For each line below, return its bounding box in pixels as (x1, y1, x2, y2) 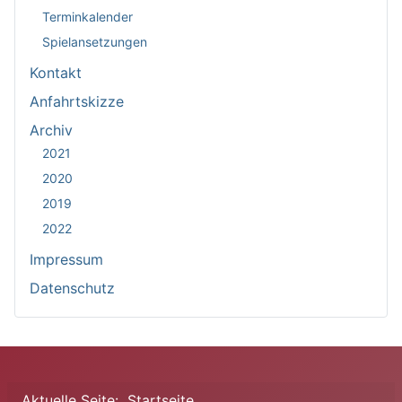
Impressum (30, 249, 103, 268)
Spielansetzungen (42, 34, 147, 49)
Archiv (30, 120, 73, 139)
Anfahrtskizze (30, 92, 124, 110)
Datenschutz (30, 278, 115, 297)
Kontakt (30, 63, 82, 82)
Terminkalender (42, 9, 133, 24)
